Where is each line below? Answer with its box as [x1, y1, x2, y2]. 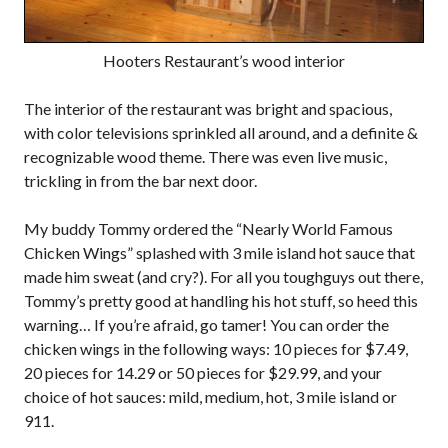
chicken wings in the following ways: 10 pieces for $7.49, [24, 339, 408, 358]
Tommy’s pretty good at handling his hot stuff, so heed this [24, 291, 418, 310]
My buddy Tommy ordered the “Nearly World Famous [24, 219, 393, 238]
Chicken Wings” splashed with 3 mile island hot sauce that [24, 243, 415, 262]
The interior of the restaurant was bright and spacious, [24, 99, 392, 118]
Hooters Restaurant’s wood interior [103, 51, 345, 70]
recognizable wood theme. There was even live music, [24, 147, 387, 166]
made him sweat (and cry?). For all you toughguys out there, [24, 267, 423, 286]
